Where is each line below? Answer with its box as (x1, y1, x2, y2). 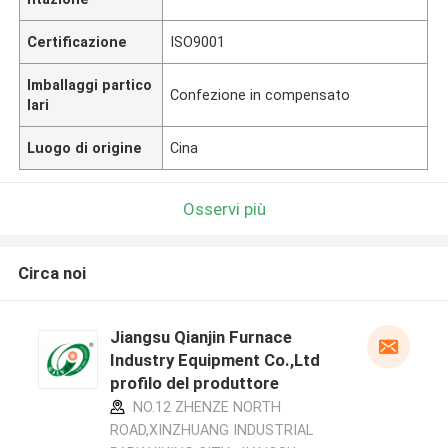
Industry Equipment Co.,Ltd (109, 350, 320, 371)
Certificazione (27, 33, 128, 50)
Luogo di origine (27, 139, 143, 156)
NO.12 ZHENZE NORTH (128, 399, 281, 416)
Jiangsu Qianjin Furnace (109, 327, 292, 348)
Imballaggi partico (27, 76, 153, 93)
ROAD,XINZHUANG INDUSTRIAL (109, 422, 313, 439)
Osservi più (182, 198, 266, 219)
